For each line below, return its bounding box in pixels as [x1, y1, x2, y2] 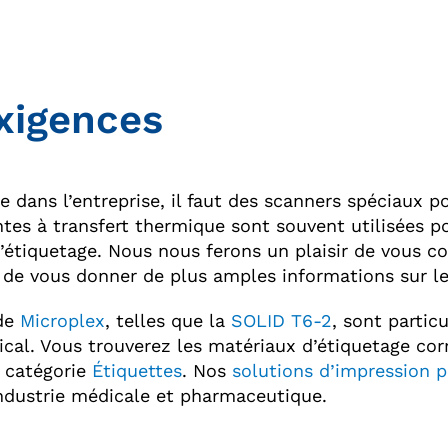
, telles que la [104, 309, 231, 331]
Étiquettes [91, 359, 182, 381]
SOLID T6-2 [230, 309, 332, 331]
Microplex [19, 309, 105, 331]
